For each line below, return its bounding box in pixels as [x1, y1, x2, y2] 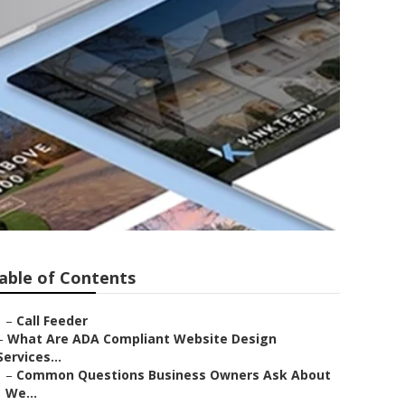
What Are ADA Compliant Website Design [7, 330, 277, 347]
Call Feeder [16, 312, 88, 329]
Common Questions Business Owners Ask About [16, 366, 331, 383]
